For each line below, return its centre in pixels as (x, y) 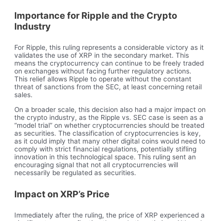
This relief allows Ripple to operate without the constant (103, 79)
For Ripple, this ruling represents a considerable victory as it (109, 47)
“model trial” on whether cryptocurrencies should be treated (110, 125)
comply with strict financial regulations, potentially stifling (106, 149)
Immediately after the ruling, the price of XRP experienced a (110, 215)
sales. (24, 94)
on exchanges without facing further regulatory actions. (103, 71)
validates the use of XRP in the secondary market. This (102, 55)
